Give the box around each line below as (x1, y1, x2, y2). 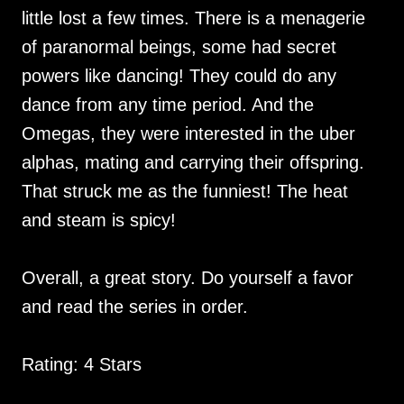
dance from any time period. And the (22, 95, 314, 115)
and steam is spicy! (22, 210, 181, 231)
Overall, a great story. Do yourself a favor (22, 268, 353, 289)
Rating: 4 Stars (22, 354, 142, 375)
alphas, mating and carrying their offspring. (22, 152, 364, 173)
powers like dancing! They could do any (22, 66, 336, 87)
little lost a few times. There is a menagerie (22, 8, 365, 29)
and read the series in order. (22, 297, 253, 317)
